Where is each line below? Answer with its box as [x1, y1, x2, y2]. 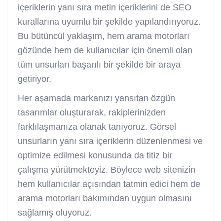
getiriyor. [18, 74, 51, 84]
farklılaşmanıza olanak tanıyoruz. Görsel [18, 121, 176, 132]
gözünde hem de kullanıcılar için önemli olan [18, 45, 192, 55]
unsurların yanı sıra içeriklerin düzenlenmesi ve [18, 136, 203, 146]
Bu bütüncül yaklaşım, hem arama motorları [18, 31, 189, 41]
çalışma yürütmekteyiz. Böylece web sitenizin [18, 164, 195, 175]
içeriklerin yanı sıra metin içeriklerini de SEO [18, 2, 191, 12]
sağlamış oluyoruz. [18, 207, 92, 218]
